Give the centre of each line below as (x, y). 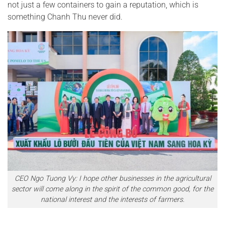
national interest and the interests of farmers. (113, 200)
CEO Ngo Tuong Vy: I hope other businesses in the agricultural (113, 179)
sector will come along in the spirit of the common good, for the (113, 189)
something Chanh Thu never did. (65, 17)
